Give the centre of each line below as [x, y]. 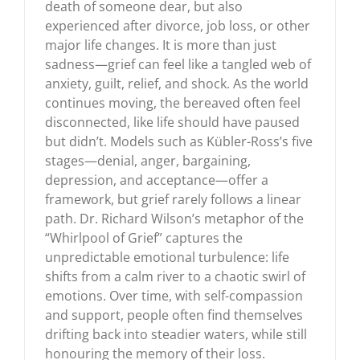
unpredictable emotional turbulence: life [167, 257]
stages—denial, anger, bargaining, [148, 160]
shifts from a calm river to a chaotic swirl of [175, 276]
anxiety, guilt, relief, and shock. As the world [177, 83]
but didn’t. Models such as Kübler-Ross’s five [179, 141]
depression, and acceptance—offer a [157, 180]
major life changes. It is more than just [161, 45]
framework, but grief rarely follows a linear [173, 199]
